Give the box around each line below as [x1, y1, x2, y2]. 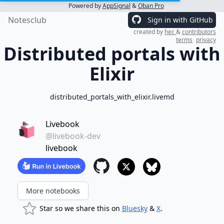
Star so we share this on [39, 203, 122, 213]
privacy [196, 35, 216, 44]
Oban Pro [137, 1, 164, 10]
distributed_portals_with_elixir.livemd [49, 92, 174, 101]
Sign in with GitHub [147, 15, 213, 24]
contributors [182, 27, 216, 36]
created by [133, 27, 164, 36]
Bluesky [121, 203, 147, 213]
